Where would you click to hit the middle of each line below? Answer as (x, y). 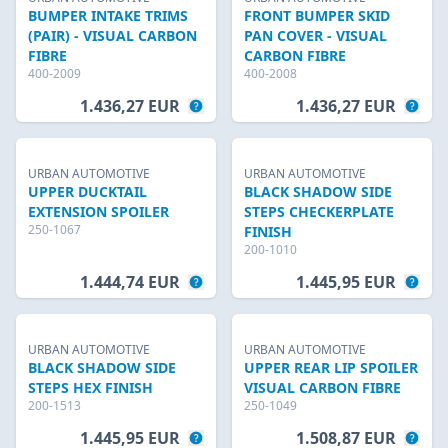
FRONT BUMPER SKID (317, 15)
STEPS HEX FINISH (90, 387)
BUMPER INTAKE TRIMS (108, 15)
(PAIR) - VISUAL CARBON (112, 35)
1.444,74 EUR (130, 282)
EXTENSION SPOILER (98, 211)
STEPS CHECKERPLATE (319, 211)
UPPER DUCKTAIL (87, 191)
